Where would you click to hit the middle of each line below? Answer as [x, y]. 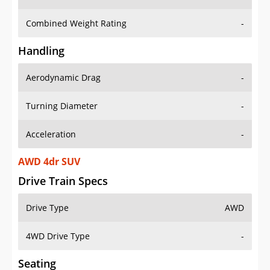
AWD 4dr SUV [49, 162]
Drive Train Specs [63, 181]
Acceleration [51, 134]
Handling [41, 51]
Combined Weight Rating [76, 24]
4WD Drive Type [58, 236]
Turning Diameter [62, 106]
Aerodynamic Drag [63, 78]
